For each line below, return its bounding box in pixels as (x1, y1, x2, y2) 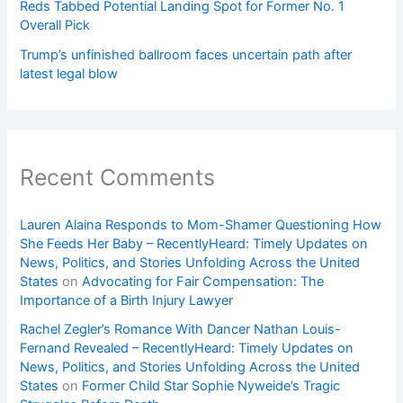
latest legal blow (20, 66, 119, 83)
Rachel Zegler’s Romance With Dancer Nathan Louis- (20, 320, 342, 337)
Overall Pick (20, 17, 91, 34)
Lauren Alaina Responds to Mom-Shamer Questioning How (20, 216, 382, 233)
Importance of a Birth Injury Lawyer (20, 291, 234, 309)
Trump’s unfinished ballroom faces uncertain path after (20, 47, 353, 64)
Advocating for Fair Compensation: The (82, 273, 325, 290)
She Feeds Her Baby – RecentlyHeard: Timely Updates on (20, 235, 369, 252)
